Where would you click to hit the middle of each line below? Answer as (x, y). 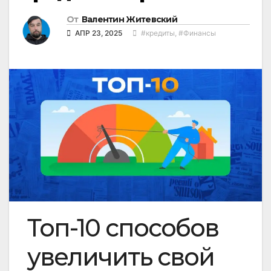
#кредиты (158, 33)
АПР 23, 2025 (99, 33)
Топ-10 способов (123, 228)
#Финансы (197, 33)
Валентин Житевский (129, 19)
